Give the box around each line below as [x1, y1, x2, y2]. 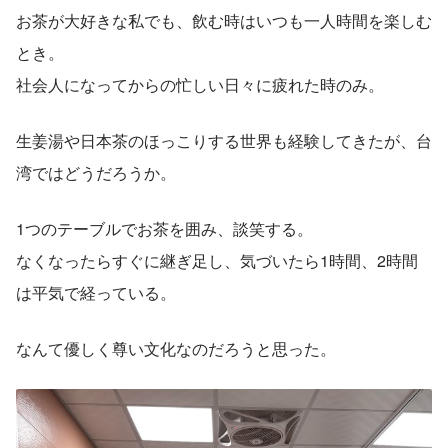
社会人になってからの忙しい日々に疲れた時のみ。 [16, 72, 384, 96]
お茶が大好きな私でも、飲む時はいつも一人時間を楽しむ [16, 8, 432, 32]
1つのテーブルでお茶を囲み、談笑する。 [16, 216, 313, 240]
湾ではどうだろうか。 [16, 160, 176, 184]
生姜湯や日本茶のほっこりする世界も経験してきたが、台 [16, 128, 432, 152]
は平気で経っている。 [16, 280, 176, 304]
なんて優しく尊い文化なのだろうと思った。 [16, 336, 336, 360]
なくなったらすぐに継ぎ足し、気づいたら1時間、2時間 [16, 248, 418, 272]
